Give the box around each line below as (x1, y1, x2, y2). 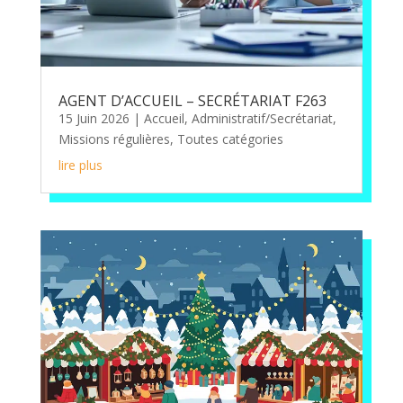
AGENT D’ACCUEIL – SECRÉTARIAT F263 (58, 91, 327, 112)
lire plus (58, 157, 103, 175)
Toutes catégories (176, 130, 283, 148)
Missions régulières (58, 130, 170, 148)
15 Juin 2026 (58, 110, 130, 128)
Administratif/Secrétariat (191, 110, 333, 128)
